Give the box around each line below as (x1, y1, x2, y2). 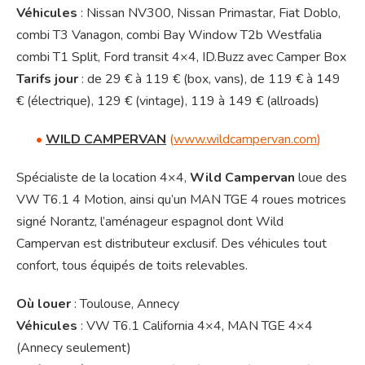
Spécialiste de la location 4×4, (16, 169, 190, 187)
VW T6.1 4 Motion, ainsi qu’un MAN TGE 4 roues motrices (16, 191, 346, 209)
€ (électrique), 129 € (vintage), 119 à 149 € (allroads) (16, 92, 319, 111)
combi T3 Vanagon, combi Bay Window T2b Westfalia (16, 26, 322, 45)
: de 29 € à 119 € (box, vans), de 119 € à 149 (78, 70, 341, 89)
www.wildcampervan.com (174, 130, 317, 149)
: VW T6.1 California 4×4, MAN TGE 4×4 (77, 317, 313, 336)
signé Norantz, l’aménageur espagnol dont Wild (16, 213, 284, 231)
